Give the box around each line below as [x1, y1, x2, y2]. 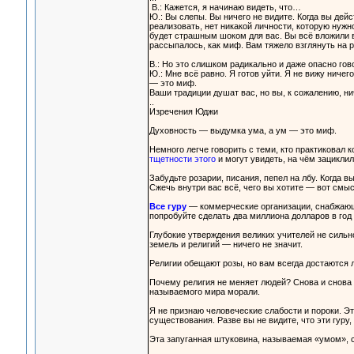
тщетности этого [149, 154, 216, 164]
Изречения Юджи [149, 107, 218, 117]
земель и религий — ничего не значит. [149, 239, 303, 250]
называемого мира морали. [149, 287, 260, 297]
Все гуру [149, 201, 186, 212]
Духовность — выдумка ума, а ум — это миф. [149, 126, 337, 136]
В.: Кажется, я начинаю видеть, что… [149, 2, 301, 13]
